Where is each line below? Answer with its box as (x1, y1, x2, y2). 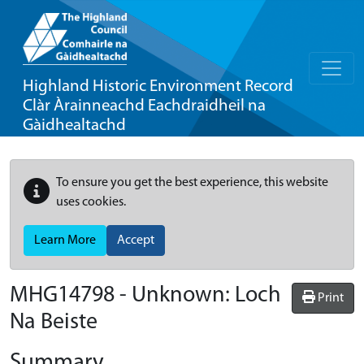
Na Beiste (10, 311, 97, 334)
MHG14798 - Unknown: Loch (10, 284, 281, 307)
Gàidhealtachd (23, 117, 126, 134)
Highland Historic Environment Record (23, 78, 293, 95)
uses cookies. (56, 196, 126, 209)
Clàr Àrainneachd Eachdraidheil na (23, 97, 266, 115)
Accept (117, 234, 154, 247)
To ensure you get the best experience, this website (56, 176, 328, 189)
